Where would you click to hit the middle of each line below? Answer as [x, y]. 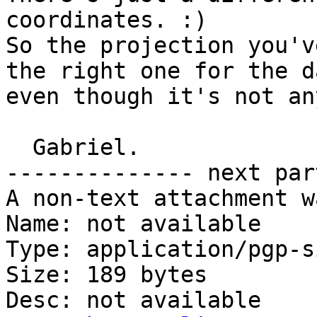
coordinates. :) [106, 20]
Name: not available [133, 224]
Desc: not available [133, 300]
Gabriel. [19, 148]
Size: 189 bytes [106, 275]
